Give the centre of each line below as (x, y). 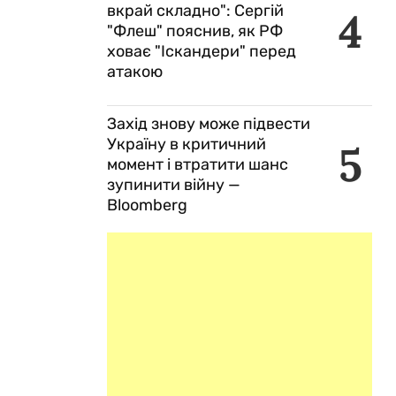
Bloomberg (147, 205)
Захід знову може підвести (209, 124)
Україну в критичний (187, 144)
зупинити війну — (174, 185)
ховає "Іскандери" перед (202, 51)
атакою (135, 72)
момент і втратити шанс (198, 164)
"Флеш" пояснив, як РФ (195, 31)
